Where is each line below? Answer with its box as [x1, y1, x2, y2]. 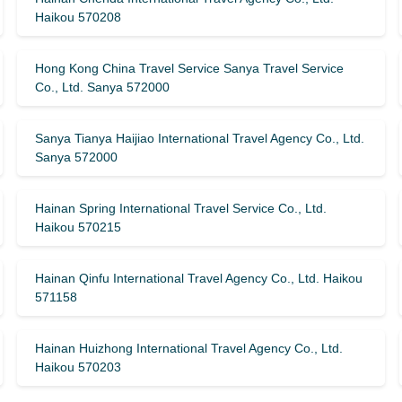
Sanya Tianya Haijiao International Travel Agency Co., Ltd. [34, 131, 364, 145]
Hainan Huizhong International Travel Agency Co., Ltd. [34, 341, 343, 355]
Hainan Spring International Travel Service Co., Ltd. [34, 201, 327, 215]
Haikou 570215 [34, 220, 121, 234]
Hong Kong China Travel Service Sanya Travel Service [34, 61, 344, 75]
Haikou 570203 [34, 360, 121, 374]
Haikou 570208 [34, 10, 121, 24]
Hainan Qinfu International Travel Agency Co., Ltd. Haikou [34, 271, 363, 285]
